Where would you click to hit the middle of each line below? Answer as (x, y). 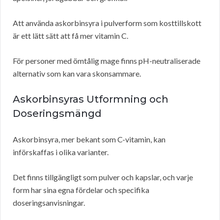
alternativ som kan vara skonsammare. (77, 74)
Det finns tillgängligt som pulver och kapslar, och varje (103, 177)
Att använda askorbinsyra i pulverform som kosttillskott (107, 23)
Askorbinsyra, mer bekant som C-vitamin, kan (89, 139)
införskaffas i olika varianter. (61, 152)
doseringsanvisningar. (49, 203)
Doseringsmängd (57, 114)
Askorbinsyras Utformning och (91, 99)
